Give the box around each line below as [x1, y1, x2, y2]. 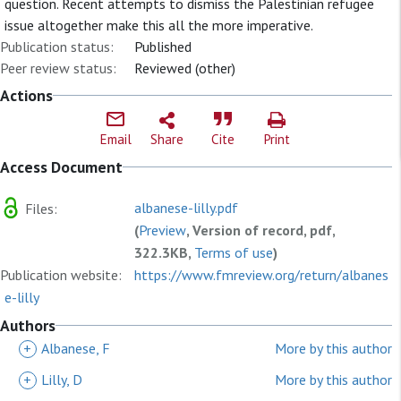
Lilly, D [41, 371, 82, 388]
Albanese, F [41, 339, 110, 357]
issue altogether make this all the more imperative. [4, 16, 313, 34]
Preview [139, 221, 186, 239]
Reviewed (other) [134, 59, 235, 77]
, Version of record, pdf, [186, 221, 335, 239]
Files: [21, 199, 57, 218]
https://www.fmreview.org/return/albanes [134, 266, 388, 284]
